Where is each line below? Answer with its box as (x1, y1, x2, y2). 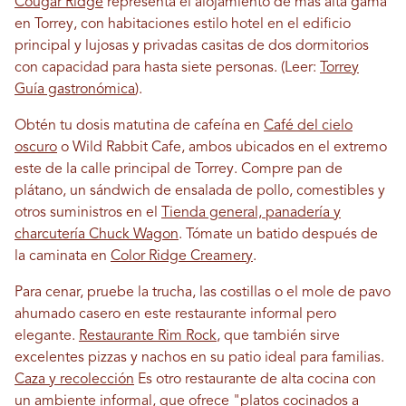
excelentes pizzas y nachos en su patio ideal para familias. (14, 350, 384, 365)
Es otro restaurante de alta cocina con (134, 372, 376, 387)
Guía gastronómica (14, 82, 135, 97)
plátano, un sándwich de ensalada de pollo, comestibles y (14, 183, 385, 198)
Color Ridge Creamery (111, 248, 253, 264)
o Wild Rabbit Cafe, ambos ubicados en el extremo (57, 140, 387, 155)
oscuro (14, 140, 57, 155)
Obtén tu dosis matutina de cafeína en (14, 118, 264, 133)
